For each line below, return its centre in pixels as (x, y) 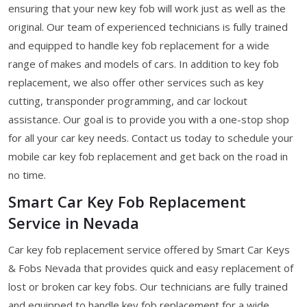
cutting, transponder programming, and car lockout (128, 100)
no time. (27, 174)
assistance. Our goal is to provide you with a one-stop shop (149, 119)
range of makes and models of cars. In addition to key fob (144, 63)
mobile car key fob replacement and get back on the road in (148, 156)
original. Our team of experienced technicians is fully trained (148, 26)
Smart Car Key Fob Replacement (127, 201)
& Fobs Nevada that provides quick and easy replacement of (151, 268)
